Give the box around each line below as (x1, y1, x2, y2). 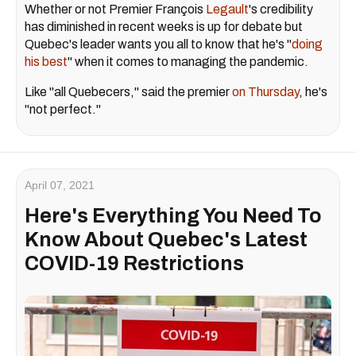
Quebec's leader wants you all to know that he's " (25, 37, 292, 51)
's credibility (249, 2, 313, 16)
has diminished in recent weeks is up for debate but (25, 19, 303, 33)
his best (25, 54, 68, 68)
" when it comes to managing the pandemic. (68, 54, 308, 68)
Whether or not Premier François (25, 2, 206, 16)
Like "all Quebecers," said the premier (25, 84, 232, 99)
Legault (206, 2, 249, 16)
